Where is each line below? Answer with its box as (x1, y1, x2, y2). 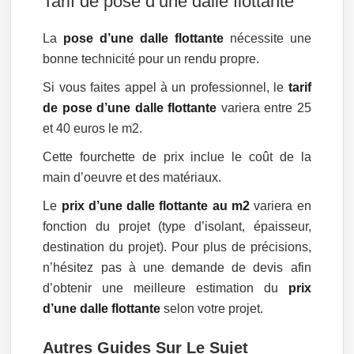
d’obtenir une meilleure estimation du (43, 281, 288, 295)
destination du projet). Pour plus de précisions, (43, 239, 311, 254)
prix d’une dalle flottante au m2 (61, 198, 250, 213)
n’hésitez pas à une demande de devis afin (43, 260, 311, 274)
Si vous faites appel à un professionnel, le (43, 80, 288, 94)
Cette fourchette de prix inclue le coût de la (43, 149, 311, 164)
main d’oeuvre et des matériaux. (43, 170, 222, 184)
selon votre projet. (160, 301, 264, 315)
